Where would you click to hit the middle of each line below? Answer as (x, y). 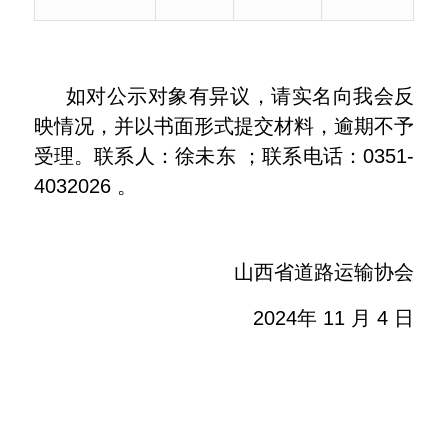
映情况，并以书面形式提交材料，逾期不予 (224, 126)
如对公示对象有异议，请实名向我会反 (240, 96)
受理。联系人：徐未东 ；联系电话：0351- (224, 156)
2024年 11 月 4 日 (253, 318)
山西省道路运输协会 (240, 272)
